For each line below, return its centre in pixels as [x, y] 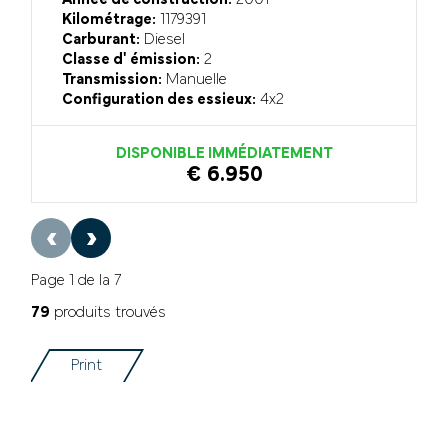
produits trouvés [108, 312]
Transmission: [112, 79]
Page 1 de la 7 [76, 280]
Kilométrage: [109, 19]
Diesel [163, 39]
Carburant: [101, 39]
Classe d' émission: [131, 59]
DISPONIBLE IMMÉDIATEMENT [224, 153]
